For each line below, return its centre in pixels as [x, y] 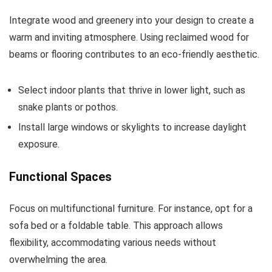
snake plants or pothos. [68, 107]
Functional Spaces [60, 177]
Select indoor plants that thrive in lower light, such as [132, 90]
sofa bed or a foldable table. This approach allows [116, 226]
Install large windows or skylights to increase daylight [132, 127]
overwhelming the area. [58, 260]
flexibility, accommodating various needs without [113, 243]
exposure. [39, 144]
